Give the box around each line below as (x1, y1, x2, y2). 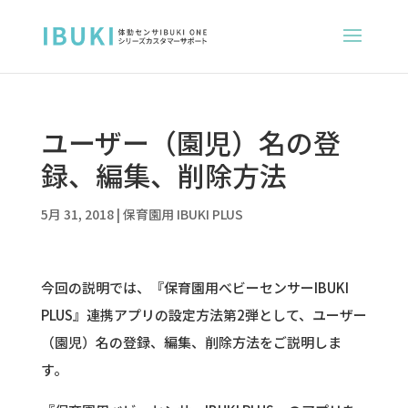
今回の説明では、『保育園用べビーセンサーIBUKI (40, 278, 349, 297)
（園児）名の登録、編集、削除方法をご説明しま (40, 332, 342, 352)
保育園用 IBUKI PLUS (122, 205, 243, 223)
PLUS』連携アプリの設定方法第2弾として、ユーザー (40, 305, 367, 324)
